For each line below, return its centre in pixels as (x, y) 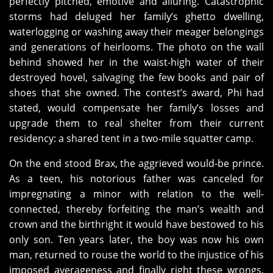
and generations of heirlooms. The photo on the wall (136, 47)
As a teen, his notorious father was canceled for (136, 179)
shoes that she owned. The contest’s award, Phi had (136, 93)
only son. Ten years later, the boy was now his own (136, 240)
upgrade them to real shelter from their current (136, 123)
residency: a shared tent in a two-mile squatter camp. (131, 139)
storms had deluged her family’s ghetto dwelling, (136, 17)
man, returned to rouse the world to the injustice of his (136, 255)
